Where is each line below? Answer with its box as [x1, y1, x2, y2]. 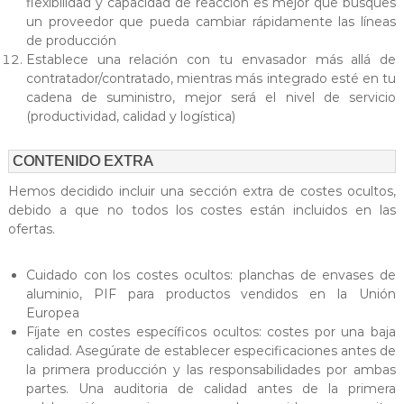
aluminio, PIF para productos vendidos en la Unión [25, 286, 397, 303]
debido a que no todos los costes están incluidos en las [7, 202, 397, 219]
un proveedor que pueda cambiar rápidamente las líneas [25, 14, 397, 31]
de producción [25, 32, 116, 50]
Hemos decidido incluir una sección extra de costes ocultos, [7, 183, 397, 200]
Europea [25, 305, 79, 322]
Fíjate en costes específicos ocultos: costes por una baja [25, 324, 397, 341]
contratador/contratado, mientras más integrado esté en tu [25, 70, 397, 87]
